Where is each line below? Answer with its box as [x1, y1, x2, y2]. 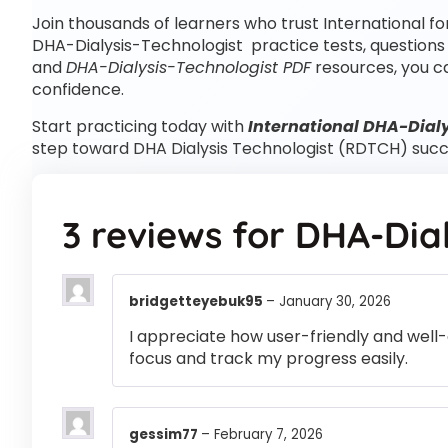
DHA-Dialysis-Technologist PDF [66, 56, 311, 80]
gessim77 [129, 425, 201, 445]
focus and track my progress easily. [129, 347, 408, 371]
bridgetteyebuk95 [129, 292, 266, 312]
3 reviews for [62, 212, 295, 258]
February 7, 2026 [214, 425, 323, 445]
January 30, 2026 [279, 292, 391, 312]
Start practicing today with [32, 114, 248, 138]
